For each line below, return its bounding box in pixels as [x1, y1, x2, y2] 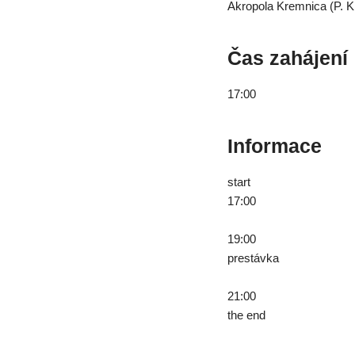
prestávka [227, 251, 279, 265]
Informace [227, 135, 322, 158]
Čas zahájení [227, 47, 348, 70]
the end [227, 308, 265, 323]
